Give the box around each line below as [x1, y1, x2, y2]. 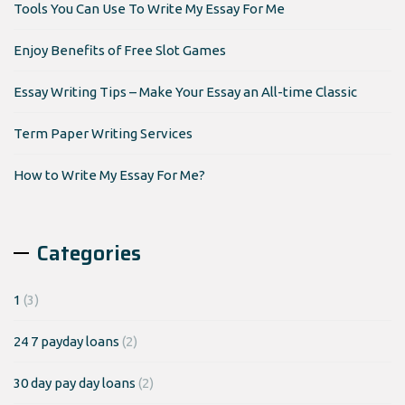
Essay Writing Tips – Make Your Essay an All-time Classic [14, 84, 357, 99]
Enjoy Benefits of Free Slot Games [14, 42, 226, 58]
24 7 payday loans [14, 334, 119, 349]
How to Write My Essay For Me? [14, 167, 205, 183]
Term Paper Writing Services [14, 126, 193, 141]
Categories [37, 237, 141, 269]
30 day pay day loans [14, 375, 136, 391]
